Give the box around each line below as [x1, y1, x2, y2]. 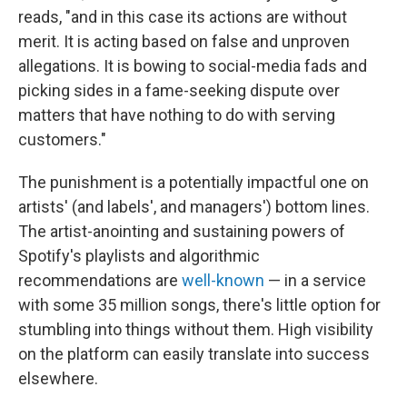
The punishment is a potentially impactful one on [18, 173, 369, 193]
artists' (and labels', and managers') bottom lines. [18, 197, 370, 217]
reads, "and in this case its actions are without [18, 7, 347, 27]
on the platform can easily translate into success [18, 344, 370, 364]
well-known [182, 271, 264, 291]
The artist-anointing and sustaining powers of [18, 222, 345, 242]
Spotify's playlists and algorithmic [18, 246, 260, 266]
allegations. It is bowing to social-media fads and [18, 56, 367, 76]
